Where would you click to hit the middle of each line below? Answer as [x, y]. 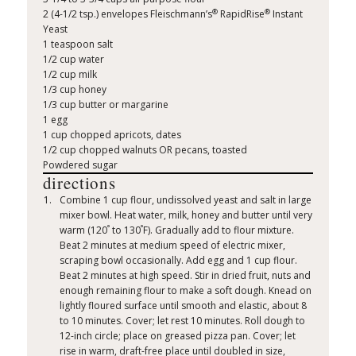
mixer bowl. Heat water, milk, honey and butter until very [186, 215]
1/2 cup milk [70, 75]
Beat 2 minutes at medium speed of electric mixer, [173, 246]
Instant [286, 14]
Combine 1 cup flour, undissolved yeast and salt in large [186, 200]
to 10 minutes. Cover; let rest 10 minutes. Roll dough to [183, 321]
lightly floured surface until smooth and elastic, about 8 [184, 306]
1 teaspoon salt [77, 44]
